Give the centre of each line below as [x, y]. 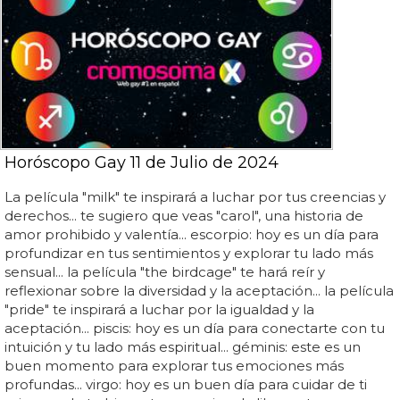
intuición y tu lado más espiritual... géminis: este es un [183, 346]
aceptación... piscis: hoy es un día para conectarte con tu [195, 328]
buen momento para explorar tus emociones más [174, 365]
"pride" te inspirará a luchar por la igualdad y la [159, 309]
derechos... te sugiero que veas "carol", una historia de [184, 215]
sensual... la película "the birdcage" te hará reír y [165, 271]
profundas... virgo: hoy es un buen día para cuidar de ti [186, 384]
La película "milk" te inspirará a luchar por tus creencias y [195, 196]
